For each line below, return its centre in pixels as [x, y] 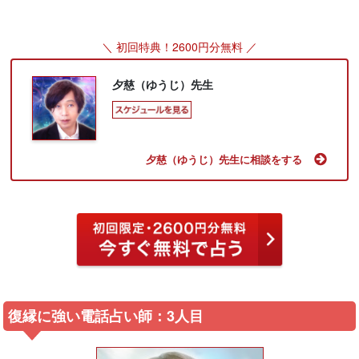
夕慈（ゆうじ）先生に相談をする [224, 159]
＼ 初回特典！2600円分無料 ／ [179, 47]
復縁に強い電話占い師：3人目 [106, 315]
